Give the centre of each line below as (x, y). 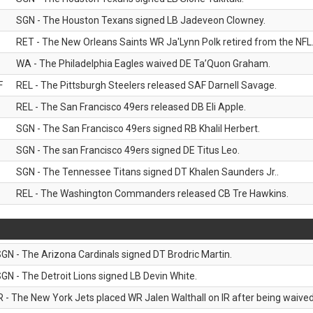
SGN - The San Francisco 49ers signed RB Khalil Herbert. (138, 129)
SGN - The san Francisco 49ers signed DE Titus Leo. (128, 150)
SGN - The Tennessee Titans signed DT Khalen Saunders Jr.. (147, 172)
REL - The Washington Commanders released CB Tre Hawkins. (152, 194)
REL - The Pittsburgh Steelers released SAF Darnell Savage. (146, 85)
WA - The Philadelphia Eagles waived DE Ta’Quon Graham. (143, 64)
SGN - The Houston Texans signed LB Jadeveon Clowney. (141, 20)
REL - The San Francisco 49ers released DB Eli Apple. (131, 107)
